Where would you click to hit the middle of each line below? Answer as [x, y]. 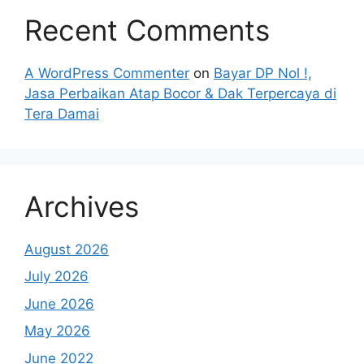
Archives [82, 206]
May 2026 [57, 331]
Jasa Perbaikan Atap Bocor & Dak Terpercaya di [180, 93]
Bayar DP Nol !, [263, 73]
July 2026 [56, 277]
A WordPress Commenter [107, 73]
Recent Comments [147, 30]
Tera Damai [62, 113]
